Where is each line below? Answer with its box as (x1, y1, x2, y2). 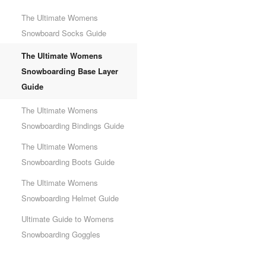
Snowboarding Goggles (21, 229, 101, 240)
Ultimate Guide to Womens (21, 213, 115, 224)
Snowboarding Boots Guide (21, 156, 115, 167)
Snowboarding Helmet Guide (21, 192, 119, 204)
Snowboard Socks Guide (21, 27, 107, 39)
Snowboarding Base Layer (21, 65, 119, 77)
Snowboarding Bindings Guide (21, 120, 125, 131)
